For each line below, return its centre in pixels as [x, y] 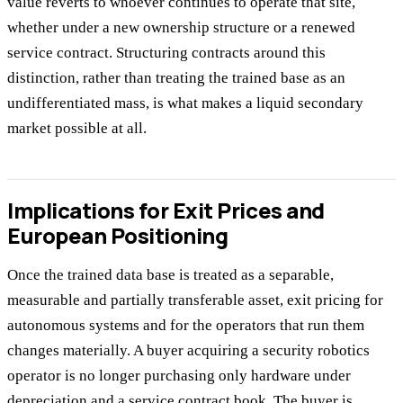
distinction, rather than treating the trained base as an [176, 78]
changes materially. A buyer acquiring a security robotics [188, 351]
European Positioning [118, 236]
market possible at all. [77, 129]
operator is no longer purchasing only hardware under [179, 376]
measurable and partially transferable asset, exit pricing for [195, 300]
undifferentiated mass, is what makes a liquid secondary [185, 103]
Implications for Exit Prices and [166, 210]
